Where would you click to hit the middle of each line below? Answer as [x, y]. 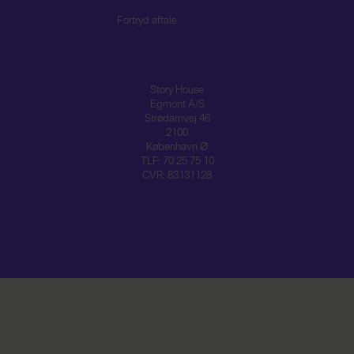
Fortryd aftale [147, 21]
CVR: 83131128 [177, 176]
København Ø [177, 148]
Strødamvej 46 [177, 119]
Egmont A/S [177, 105]
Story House [177, 91]
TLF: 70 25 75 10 [177, 162]
